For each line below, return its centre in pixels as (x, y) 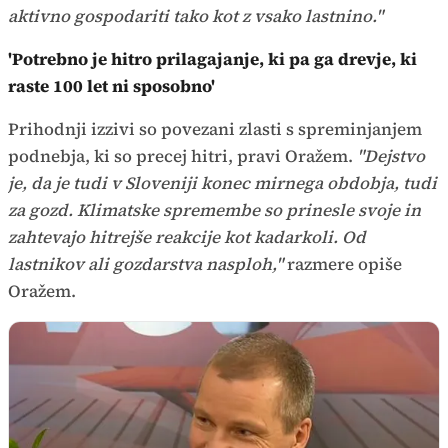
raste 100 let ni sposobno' (111, 86)
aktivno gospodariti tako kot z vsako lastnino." (195, 16)
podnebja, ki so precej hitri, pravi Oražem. (182, 156)
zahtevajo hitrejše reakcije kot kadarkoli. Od (187, 237)
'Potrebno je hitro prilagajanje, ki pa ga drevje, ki (212, 59)
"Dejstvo (391, 156)
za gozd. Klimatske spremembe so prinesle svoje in (214, 210)
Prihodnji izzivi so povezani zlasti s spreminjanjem (215, 129)
